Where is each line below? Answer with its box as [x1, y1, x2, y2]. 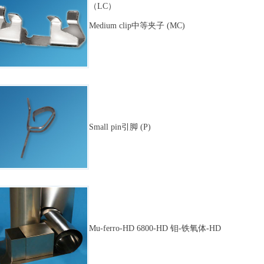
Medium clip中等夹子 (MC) [89, 21, 185, 30]
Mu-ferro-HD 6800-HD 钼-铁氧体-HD [89, 224, 221, 233]
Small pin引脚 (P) [89, 123, 151, 131]
